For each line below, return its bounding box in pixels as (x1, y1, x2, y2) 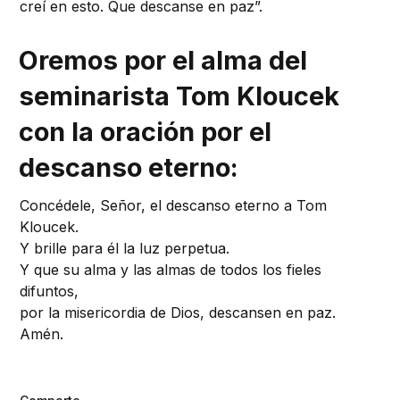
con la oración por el (19, 116, 272, 148)
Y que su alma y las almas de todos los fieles (20, 261, 322, 279)
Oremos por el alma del (19, 45, 308, 77)
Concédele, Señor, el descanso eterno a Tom (20, 196, 328, 215)
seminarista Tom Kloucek (19, 80, 340, 112)
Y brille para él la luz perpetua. (20, 239, 230, 258)
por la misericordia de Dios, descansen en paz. (20, 304, 337, 322)
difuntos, (20, 282, 79, 301)
